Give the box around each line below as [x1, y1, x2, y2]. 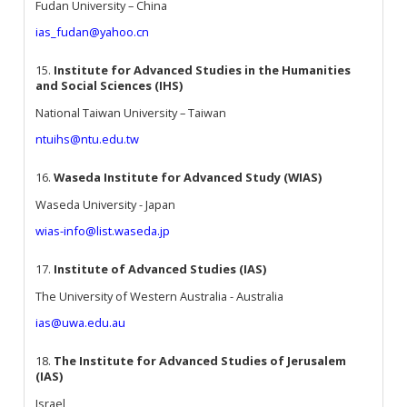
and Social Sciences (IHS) [35, 76, 184, 94]
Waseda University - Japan [35, 195, 176, 213]
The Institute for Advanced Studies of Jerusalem [54, 352, 347, 369]
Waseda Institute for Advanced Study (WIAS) [54, 168, 323, 185]
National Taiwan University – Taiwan [35, 104, 227, 121]
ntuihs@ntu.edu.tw [35, 131, 140, 148]
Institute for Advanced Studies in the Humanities [54, 61, 352, 78]
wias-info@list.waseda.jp [35, 223, 171, 240]
